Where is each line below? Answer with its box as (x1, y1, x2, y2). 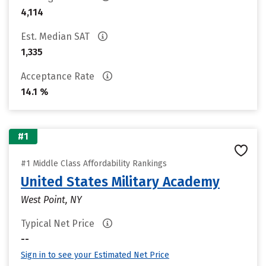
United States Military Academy (21, 173, 220, 190)
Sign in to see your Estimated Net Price (21, 250, 169, 260)
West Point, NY (21, 194, 82, 205)
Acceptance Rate (21, 71, 97, 82)
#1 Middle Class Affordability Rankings (21, 159, 167, 169)
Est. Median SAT (21, 31, 92, 42)
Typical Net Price (21, 218, 97, 229)
